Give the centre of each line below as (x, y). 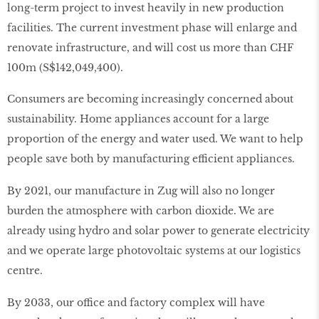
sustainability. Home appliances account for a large (138, 119)
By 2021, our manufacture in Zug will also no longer (141, 191)
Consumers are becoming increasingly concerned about (150, 99)
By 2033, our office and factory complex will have (136, 302)
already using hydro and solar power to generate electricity (158, 231)
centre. (25, 271)
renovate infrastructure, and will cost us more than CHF (150, 47)
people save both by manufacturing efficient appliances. (151, 159)
